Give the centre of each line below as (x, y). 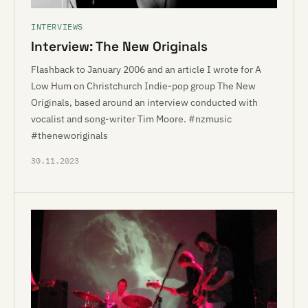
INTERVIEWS (57, 26)
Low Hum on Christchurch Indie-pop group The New (143, 86)
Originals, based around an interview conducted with (144, 102)
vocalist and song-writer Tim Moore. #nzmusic (131, 119)
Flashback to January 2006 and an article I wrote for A (146, 69)
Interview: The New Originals (119, 46)
